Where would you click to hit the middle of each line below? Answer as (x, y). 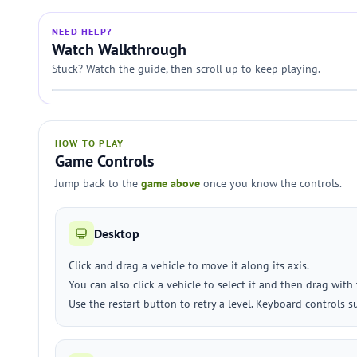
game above (171, 183)
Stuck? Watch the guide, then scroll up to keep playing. (186, 69)
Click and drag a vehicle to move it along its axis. (189, 265)
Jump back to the (98, 183)
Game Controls (104, 161)
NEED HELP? (82, 31)
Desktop (117, 233)
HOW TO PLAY (90, 143)
